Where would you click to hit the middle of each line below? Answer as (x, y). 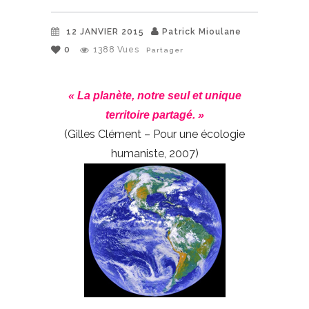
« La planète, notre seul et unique (154, 95)
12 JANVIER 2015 (105, 31)
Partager (165, 50)
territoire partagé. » (154, 114)
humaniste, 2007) (154, 153)
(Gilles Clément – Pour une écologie (154, 134)
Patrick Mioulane (202, 31)
